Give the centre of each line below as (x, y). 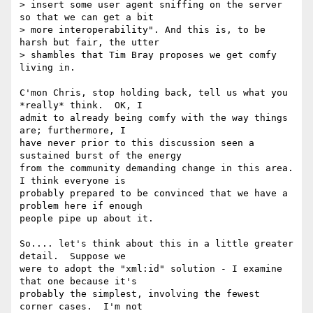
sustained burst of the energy (103, 156)
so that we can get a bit (87, 17)
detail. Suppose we (75, 256)
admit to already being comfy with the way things (154, 118)
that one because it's (81, 282)
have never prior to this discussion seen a (137, 143)
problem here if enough (84, 206)
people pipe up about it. (87, 219)
